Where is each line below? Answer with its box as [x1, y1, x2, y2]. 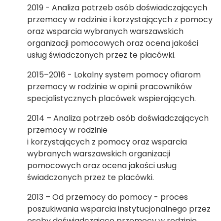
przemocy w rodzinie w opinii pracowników [27, 81, 192, 92]
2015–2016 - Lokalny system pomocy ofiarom [27, 69, 201, 80]
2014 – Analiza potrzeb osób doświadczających [27, 112, 209, 124]
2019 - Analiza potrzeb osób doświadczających [27, 2, 207, 13]
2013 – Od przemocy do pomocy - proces [27, 191, 188, 203]
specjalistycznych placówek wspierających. [27, 93, 196, 104]
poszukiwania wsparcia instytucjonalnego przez [27, 203, 211, 215]
